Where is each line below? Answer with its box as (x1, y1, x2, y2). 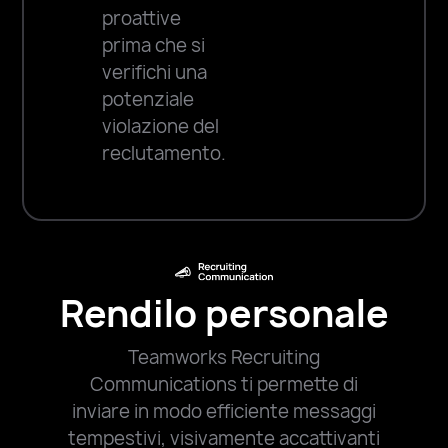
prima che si (102, 33, 206, 59)
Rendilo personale (59, 288, 389, 338)
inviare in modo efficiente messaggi (72, 398, 376, 424)
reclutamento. (102, 141, 227, 167)
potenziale (102, 87, 195, 113)
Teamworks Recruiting (128, 344, 320, 370)
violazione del (102, 114, 220, 140)
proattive (102, 6, 182, 32)
